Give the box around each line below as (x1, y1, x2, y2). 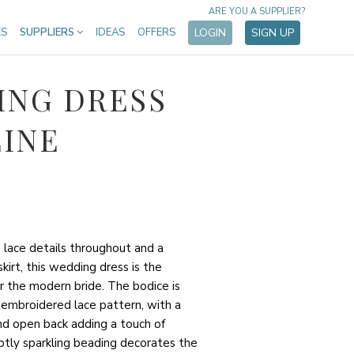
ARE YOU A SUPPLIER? (209, 6, 305, 17)
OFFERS (137, 25, 175, 40)
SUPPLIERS (20, 25, 77, 40)
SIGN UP (251, 25, 294, 40)
